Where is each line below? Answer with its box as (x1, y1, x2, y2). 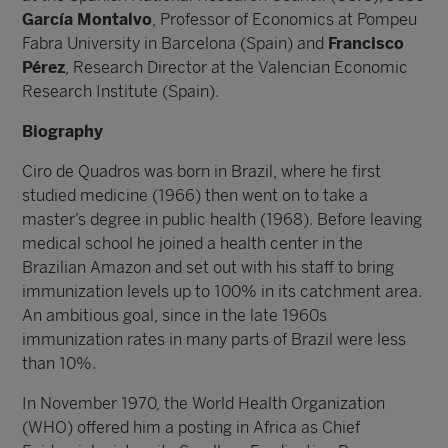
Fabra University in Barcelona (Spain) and (22, 34, 329, 53)
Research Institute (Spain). (22, 82, 220, 101)
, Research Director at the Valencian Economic (65, 58, 409, 77)
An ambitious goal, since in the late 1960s (22, 306, 328, 325)
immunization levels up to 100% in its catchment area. (22, 282, 423, 301)
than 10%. (22, 354, 97, 373)
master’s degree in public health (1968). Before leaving (22, 210, 423, 229)
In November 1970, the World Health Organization (22, 394, 386, 413)
